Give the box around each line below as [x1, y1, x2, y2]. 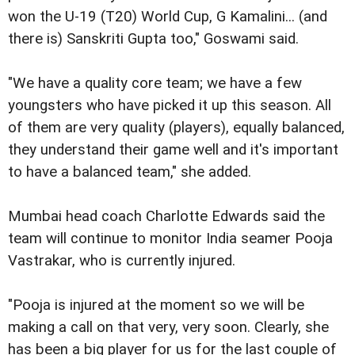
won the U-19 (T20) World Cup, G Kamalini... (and [8, 7, 327, 25]
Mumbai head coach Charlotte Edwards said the [8, 208, 325, 225]
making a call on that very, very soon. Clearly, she [8, 319, 329, 337]
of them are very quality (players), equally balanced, [8, 118, 345, 136]
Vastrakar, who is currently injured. [8, 252, 235, 269]
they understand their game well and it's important [8, 140, 338, 158]
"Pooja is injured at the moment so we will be [8, 296, 304, 315]
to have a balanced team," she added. [8, 162, 251, 181]
